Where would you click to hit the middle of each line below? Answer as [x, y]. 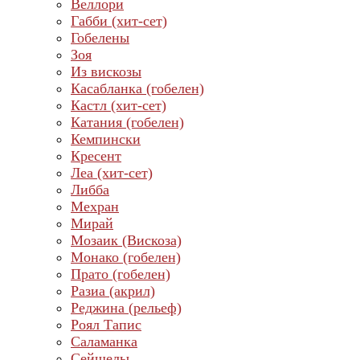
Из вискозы [106, 72]
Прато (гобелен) [121, 274]
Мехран [95, 207]
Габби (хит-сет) [119, 21]
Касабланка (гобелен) [137, 88]
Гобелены [100, 38]
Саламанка [104, 342]
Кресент [96, 156]
